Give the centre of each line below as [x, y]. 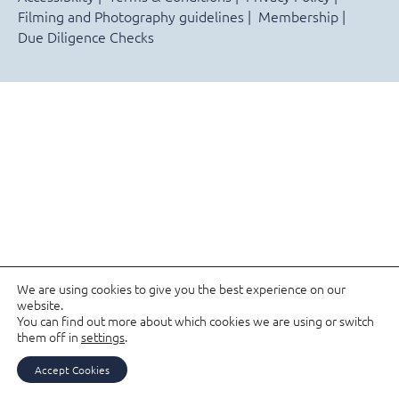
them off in [49, 337]
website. [40, 305]
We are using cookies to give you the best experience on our [181, 289]
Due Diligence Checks [86, 36]
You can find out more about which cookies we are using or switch [195, 321]
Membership [298, 16]
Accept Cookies [72, 370]
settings [103, 337]
